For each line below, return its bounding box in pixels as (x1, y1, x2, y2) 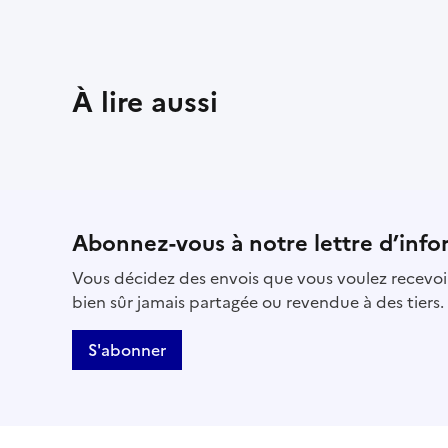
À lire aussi (72, 80, 218, 123)
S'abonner (88, 337, 166, 362)
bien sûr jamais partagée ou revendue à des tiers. (72, 289, 444, 314)
